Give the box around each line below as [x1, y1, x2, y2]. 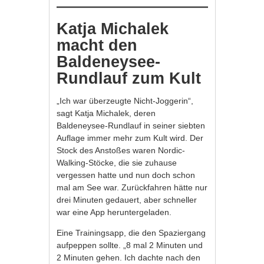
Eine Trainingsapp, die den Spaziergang [57, 227, 206, 237]
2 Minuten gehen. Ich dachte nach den [57, 252, 201, 262]
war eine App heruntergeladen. [57, 207, 172, 217]
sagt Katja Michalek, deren [57, 108, 156, 118]
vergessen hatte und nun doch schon [57, 170, 196, 180]
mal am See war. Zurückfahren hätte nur [57, 182, 208, 192]
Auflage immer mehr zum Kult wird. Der [57, 133, 204, 143]
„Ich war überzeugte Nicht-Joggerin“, [57, 95, 194, 105]
